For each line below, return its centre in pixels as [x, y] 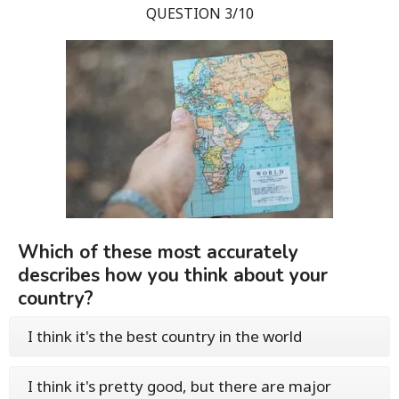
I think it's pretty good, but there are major [179, 386]
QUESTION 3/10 [199, 13]
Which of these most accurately [158, 252]
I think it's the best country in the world [165, 336]
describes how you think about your [173, 275]
